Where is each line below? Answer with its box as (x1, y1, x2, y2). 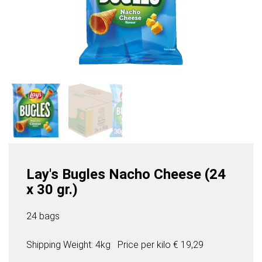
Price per (118, 239, 157, 251)
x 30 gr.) (26, 181, 78, 198)
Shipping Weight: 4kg (26, 239, 111, 251)
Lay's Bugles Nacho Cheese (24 (26, 166, 226, 183)
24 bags (26, 211, 60, 222)
